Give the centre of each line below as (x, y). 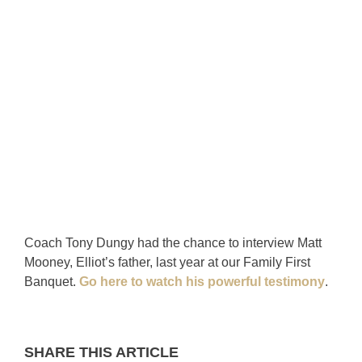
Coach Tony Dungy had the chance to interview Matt (173, 242)
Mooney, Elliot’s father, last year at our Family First (167, 262)
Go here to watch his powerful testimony (202, 281)
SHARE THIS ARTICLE (101, 352)
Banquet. (52, 281)
